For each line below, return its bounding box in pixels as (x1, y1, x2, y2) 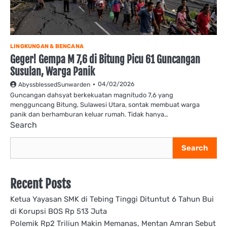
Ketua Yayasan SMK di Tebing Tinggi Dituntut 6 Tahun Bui (10, 195, 214, 204)
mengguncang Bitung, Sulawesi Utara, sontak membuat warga (10, 101, 200, 108)
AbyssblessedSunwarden (18, 81, 90, 88)
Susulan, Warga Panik (10, 65, 95, 78)
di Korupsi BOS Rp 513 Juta (10, 207, 107, 216)
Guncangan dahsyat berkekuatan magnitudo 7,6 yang (10, 91, 173, 99)
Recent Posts (10, 176, 71, 192)
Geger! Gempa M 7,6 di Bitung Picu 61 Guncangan (10, 53, 200, 66)
